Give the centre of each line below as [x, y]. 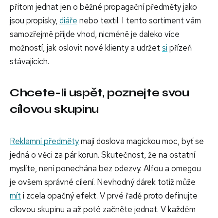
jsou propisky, [35, 21]
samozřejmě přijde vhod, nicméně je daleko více [95, 34]
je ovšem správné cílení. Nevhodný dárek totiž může [103, 182]
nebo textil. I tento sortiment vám [139, 21]
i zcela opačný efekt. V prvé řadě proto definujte [109, 196]
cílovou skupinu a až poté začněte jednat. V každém [103, 209]
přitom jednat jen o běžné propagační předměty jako [103, 7]
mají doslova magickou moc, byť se [141, 141]
